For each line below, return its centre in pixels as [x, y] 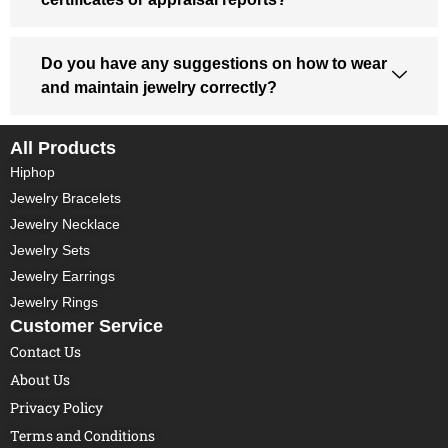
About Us [40, 379]
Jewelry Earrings [62, 275]
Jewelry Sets [50, 249]
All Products [63, 147]
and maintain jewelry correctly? [159, 87]
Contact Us [45, 351]
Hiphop [32, 171]
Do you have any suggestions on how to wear [214, 63]
